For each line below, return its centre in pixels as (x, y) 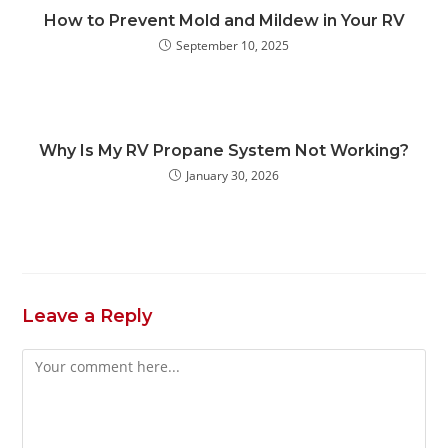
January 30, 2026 (232, 175)
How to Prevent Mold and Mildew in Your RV (224, 20)
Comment (54, 360)
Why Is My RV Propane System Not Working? (224, 150)
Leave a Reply (87, 316)
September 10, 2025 (232, 45)
